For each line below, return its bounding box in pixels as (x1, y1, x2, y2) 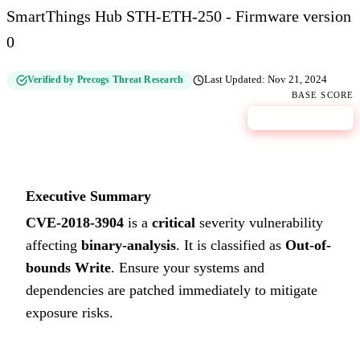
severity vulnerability (195, 215, 323, 231)
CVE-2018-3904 (26, 215, 124, 231)
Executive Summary (26, 188, 151, 205)
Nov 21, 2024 (268, 74, 328, 86)
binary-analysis (81, 237, 176, 254)
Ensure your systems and (115, 260, 264, 276)
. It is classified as (176, 237, 281, 254)
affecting (26, 237, 77, 254)
